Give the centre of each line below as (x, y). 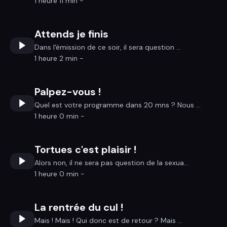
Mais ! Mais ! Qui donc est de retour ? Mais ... (108, 220)
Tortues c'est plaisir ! (85, 149)
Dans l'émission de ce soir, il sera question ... (108, 47)
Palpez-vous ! (68, 92)
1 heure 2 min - (59, 58)
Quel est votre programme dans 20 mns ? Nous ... (118, 105)
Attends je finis (71, 34)
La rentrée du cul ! (79, 207)
